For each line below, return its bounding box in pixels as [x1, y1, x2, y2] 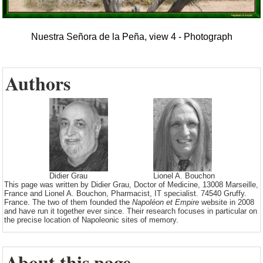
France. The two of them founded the [4, 198, 132, 207]
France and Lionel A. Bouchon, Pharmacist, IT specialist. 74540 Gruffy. [4, 189, 247, 198]
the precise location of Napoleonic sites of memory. [4, 215, 178, 225]
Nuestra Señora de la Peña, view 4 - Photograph [31, 32, 232, 42]
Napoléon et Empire [132, 198, 199, 207]
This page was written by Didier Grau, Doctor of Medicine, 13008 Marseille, [4, 180, 258, 190]
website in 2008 [199, 198, 254, 207]
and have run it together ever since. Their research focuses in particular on [4, 207, 257, 216]
